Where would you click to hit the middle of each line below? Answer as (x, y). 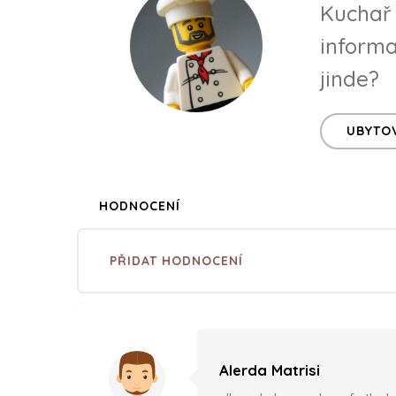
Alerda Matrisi (270, 370)
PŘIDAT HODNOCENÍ (176, 261)
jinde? (350, 79)
